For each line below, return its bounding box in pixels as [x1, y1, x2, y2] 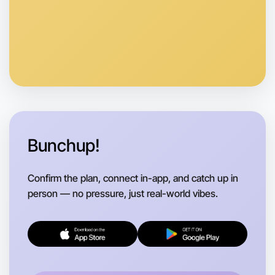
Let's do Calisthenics [26, 41, 157, 58]
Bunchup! [28, 134, 100, 156]
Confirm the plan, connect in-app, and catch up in [28, 171, 238, 184]
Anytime [37, 66, 75, 78]
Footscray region [37, 77, 113, 90]
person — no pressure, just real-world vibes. [28, 187, 218, 199]
